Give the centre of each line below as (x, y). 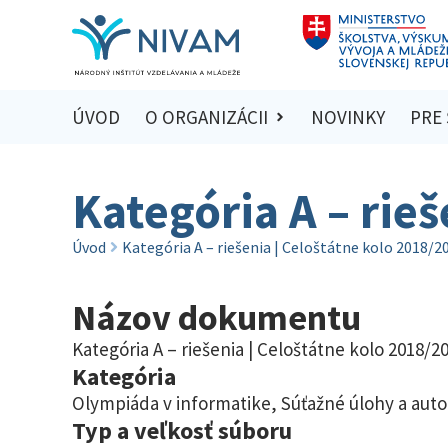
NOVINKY (348, 117)
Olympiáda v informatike (171, 402)
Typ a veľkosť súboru (182, 430)
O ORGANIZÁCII (206, 117)
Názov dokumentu (216, 317)
